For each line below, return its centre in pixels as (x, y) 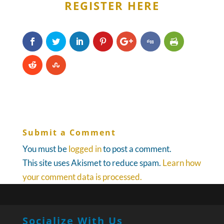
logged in (85, 149)
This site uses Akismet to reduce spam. (92, 163)
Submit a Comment (69, 133)
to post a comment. (136, 149)
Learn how (181, 163)
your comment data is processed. (82, 177)
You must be (45, 149)
